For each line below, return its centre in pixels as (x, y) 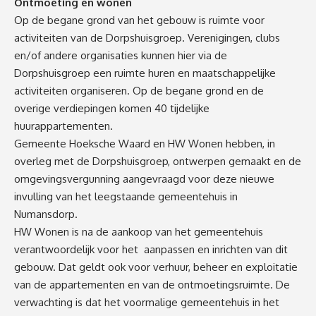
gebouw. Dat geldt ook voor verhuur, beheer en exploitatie (156, 267)
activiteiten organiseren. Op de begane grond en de (139, 90)
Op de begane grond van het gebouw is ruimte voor (139, 20)
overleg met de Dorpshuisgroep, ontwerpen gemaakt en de (158, 161)
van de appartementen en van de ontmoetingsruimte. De (152, 284)
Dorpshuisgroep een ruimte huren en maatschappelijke (145, 73)
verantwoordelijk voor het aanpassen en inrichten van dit (151, 249)
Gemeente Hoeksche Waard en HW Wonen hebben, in (145, 143)
